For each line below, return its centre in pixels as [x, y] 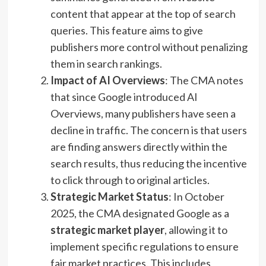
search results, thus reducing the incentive [148, 163]
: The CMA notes [204, 80]
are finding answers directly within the [139, 146]
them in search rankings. [106, 63]
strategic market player [107, 229]
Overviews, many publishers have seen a [143, 113]
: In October [196, 196]
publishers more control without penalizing [149, 47]
